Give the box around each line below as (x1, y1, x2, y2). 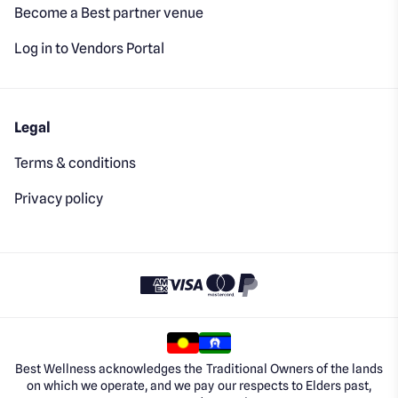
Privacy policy (14, 189, 104, 207)
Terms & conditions (14, 154, 137, 171)
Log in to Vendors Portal (14, 39, 165, 57)
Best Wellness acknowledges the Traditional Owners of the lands (15, 361, 383, 376)
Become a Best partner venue (14, 4, 204, 21)
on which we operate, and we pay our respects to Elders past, (27, 378, 371, 393)
